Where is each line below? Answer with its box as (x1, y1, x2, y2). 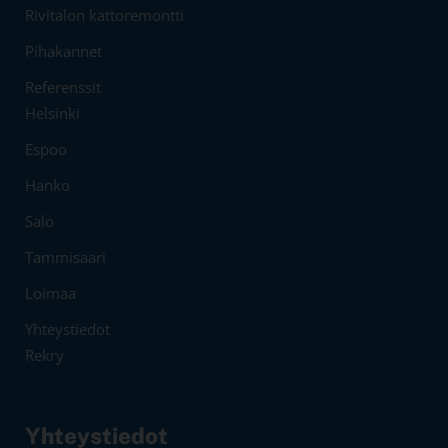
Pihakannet (25, 40, 102, 61)
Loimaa (25, 282, 76, 303)
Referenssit (25, 76, 101, 97)
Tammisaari (25, 246, 106, 267)
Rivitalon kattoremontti (25, 4, 184, 25)
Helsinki (25, 102, 80, 123)
